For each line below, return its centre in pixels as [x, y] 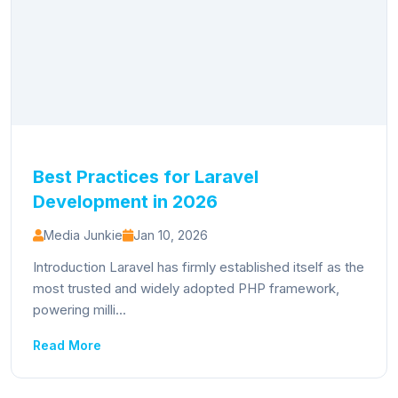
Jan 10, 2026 [171, 235]
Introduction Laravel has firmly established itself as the [199, 267]
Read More [67, 345]
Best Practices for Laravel [146, 177]
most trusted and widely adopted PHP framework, [186, 288]
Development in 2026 [125, 202]
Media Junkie [83, 235]
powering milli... [80, 310]
